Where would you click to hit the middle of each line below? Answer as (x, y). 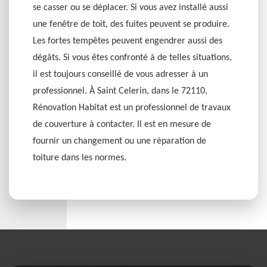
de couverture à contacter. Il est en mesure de (122, 125)
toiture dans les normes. (80, 158)
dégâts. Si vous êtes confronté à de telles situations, (132, 58)
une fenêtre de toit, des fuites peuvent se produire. (131, 24)
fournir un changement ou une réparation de (119, 141)
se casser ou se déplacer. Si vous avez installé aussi (131, 8)
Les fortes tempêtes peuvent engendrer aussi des (128, 41)
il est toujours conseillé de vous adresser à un (120, 74)
